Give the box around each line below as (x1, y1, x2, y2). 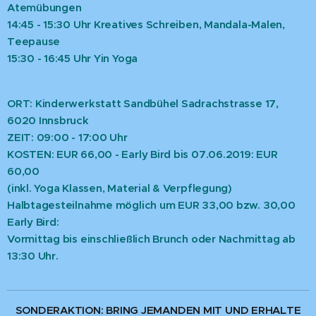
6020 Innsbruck (7, 114, 89, 128)
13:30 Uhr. (7, 249, 59, 263)
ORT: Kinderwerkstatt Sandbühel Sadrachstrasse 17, (7, 97, 279, 111)
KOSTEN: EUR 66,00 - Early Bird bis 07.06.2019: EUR (7, 147, 278, 162)
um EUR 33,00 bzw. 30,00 (159, 198, 296, 212)
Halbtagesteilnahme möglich (7, 198, 159, 212)
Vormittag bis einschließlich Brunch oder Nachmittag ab (7, 232, 296, 246)
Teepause (7, 35, 61, 49)
